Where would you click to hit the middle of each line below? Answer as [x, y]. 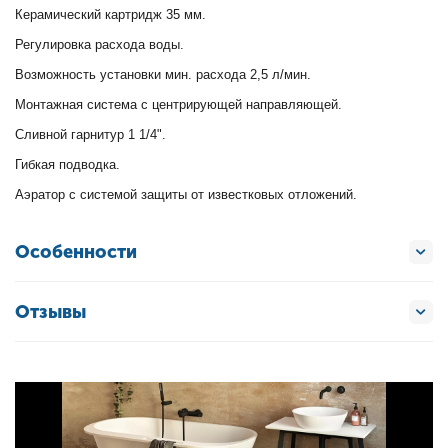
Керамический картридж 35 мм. [111, 14]
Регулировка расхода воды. [100, 44]
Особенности [76, 251]
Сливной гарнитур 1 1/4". [91, 134]
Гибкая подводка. [68, 164]
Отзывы [50, 311]
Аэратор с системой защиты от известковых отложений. [186, 194]
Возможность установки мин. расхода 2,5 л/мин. [163, 74]
